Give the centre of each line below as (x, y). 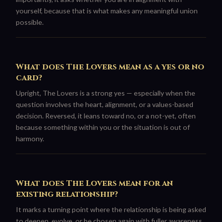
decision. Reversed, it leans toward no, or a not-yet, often (106, 116)
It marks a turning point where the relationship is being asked (111, 210)
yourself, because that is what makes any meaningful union (107, 10)
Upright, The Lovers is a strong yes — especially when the (106, 93)
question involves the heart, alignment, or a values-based (105, 105)
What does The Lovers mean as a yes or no (110, 67)
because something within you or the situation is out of (103, 127)
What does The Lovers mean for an (94, 184)
